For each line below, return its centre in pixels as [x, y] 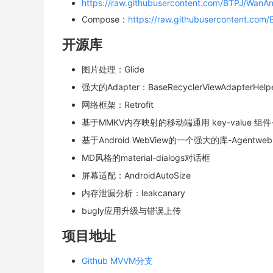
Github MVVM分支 [117, 261]
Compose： [105, 19]
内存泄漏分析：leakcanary [133, 193]
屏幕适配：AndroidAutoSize [136, 175]
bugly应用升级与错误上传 [131, 211]
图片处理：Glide [113, 69]
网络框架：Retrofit [118, 105]
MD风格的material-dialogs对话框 [146, 158]
